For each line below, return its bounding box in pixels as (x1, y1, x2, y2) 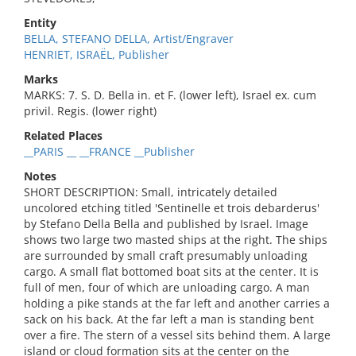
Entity (24, 15, 56, 30)
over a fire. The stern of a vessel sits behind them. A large (24, 327, 331, 342)
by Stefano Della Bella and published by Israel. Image (24, 216, 308, 231)
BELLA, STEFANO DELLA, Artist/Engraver (24, 31, 234, 46)
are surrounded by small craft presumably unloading (24, 248, 308, 263)
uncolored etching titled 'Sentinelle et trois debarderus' (24, 200, 319, 215)
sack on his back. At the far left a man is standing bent (24, 311, 314, 327)
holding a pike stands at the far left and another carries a (24, 296, 330, 311)
